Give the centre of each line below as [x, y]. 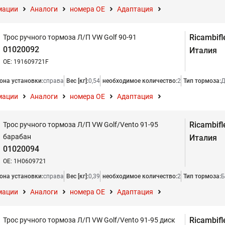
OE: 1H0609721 [25, 161]
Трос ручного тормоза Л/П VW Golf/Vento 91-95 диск [89, 220]
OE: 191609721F [26, 62]
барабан [17, 137]
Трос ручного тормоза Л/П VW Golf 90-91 [70, 37]
